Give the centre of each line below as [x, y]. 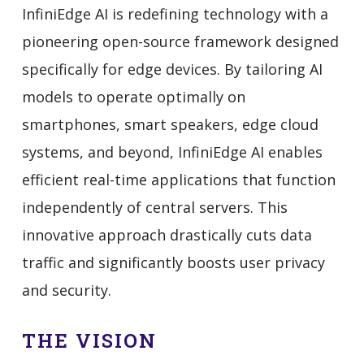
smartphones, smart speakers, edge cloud [170, 124]
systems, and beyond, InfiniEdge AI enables [172, 152]
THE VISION [89, 340]
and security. [66, 290]
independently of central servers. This [154, 207]
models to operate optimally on [133, 97]
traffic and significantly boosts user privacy [173, 262]
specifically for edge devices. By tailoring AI [172, 69]
